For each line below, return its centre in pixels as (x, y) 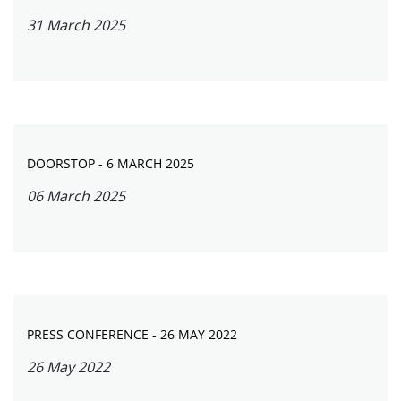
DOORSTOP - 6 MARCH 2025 (111, 163)
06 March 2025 (76, 196)
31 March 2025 (76, 25)
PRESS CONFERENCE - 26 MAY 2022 (132, 334)
